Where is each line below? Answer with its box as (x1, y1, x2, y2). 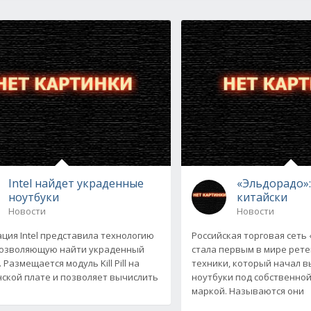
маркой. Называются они (192, 284, 305, 297)
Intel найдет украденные (8, 175, 144, 191)
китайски (237, 189, 288, 205)
